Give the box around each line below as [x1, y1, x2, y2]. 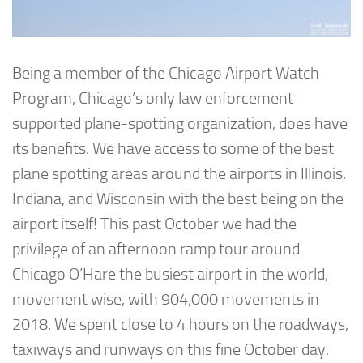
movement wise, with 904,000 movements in [12, 289, 319, 309]
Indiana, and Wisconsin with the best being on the [12, 189, 344, 208]
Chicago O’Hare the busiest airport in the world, [12, 264, 328, 284]
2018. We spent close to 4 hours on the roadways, [12, 314, 348, 334]
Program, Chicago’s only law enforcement [12, 88, 293, 108]
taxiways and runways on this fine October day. [12, 340, 329, 359]
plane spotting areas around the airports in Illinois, [12, 164, 346, 183]
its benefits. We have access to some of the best [12, 139, 334, 158]
